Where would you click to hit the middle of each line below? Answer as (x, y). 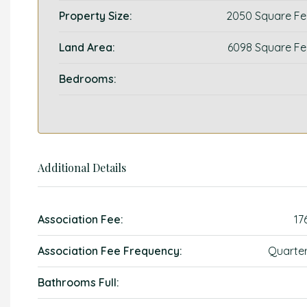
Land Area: (87, 47)
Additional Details (82, 168)
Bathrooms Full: (78, 282)
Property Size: (96, 16)
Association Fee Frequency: (110, 251)
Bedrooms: (88, 79)
